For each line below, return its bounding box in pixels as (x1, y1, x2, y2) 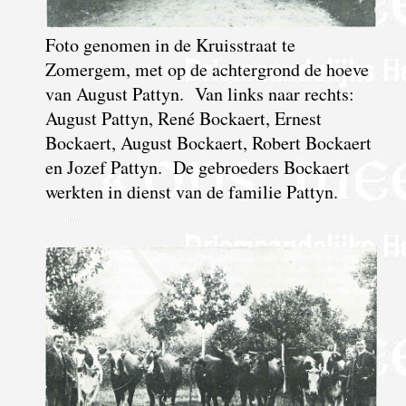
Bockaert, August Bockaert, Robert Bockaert (44, 130, 372, 155)
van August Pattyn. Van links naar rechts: (44, 81, 354, 106)
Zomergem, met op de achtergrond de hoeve (44, 56, 369, 82)
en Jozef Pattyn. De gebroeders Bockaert (44, 154, 350, 179)
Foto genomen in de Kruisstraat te (44, 32, 295, 57)
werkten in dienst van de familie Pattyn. (44, 179, 338, 204)
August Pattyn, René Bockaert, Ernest (44, 105, 322, 130)
